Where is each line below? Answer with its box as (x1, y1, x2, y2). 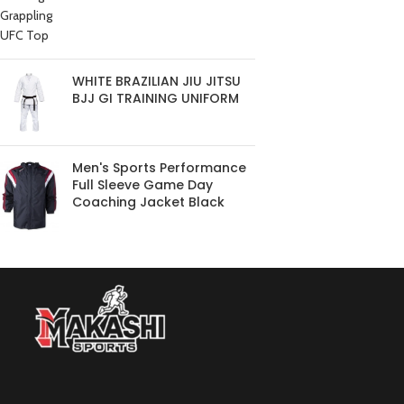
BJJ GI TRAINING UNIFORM (72, 89, 239, 108)
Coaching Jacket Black (72, 193, 225, 212)
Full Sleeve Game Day (72, 176, 213, 195)
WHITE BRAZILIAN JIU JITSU (72, 72, 241, 91)
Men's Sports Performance (72, 159, 246, 178)
